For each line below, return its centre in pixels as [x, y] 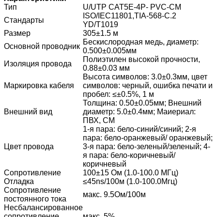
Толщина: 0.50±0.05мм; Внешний [142, 103]
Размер [17, 33]
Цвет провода [29, 147]
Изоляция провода [38, 64]
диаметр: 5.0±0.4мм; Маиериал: [139, 112]
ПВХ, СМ [99, 121]
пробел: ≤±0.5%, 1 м [118, 94]
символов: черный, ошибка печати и [148, 86]
